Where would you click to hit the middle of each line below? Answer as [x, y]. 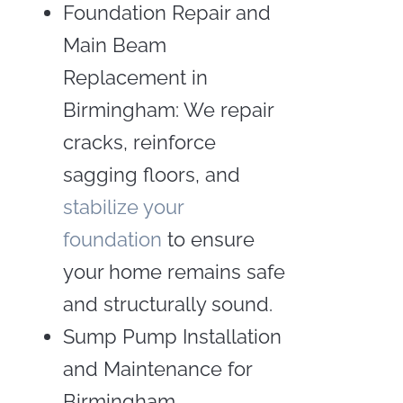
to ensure [208, 239]
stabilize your [123, 206]
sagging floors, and [151, 174]
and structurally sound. [167, 304]
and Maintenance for [157, 368]
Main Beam [114, 45]
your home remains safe [174, 271]
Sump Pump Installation [172, 336]
